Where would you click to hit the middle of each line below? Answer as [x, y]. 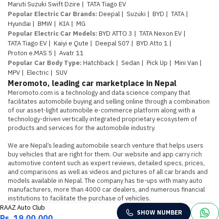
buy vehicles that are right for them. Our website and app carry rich [105, 154]
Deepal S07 [112, 43]
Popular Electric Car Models [52, 33]
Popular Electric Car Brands [52, 14]
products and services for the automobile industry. [82, 128]
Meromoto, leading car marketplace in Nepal [92, 83]
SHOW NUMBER [160, 212]
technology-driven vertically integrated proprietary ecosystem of [102, 119]
